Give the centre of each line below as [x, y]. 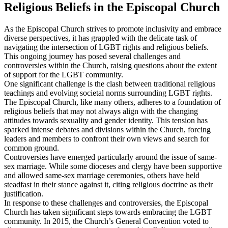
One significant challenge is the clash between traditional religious [110, 84]
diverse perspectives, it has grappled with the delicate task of [101, 38]
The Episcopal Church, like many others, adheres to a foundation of [112, 102]
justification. [24, 194]
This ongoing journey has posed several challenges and [92, 56]
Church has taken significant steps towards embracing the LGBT [108, 212]
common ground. [32, 148]
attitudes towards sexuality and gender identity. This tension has [106, 121]
